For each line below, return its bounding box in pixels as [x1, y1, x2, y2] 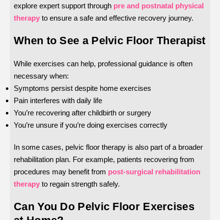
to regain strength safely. [40, 180, 120, 189]
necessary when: [14, 72, 69, 81]
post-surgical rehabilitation [108, 167, 200, 176]
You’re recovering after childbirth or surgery [14, 109, 151, 117]
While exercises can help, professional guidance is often [14, 59, 192, 68]
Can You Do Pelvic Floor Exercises [14, 200, 194, 213]
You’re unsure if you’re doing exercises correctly [14, 121, 167, 130]
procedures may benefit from [14, 167, 106, 176]
